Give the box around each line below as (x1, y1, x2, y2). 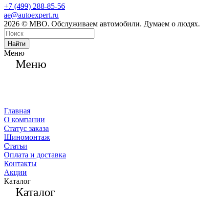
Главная (4, 107, 30, 115)
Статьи (4, 142, 27, 151)
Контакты (4, 159, 37, 168)
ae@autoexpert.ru (4, 11, 59, 20)
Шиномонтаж (4, 133, 50, 142)
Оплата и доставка (4, 151, 66, 159)
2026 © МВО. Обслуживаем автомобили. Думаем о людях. (4, 20, 200, 28)
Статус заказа (4, 124, 49, 133)
